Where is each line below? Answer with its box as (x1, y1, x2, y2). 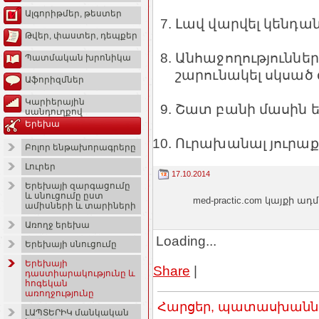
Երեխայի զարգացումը (25, 181, 130, 192)
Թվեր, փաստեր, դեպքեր (25, 31, 137, 41)
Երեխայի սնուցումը (25, 239, 117, 250)
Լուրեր (25, 162, 56, 172)
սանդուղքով (25, 107, 83, 117)
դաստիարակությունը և (25, 268, 135, 279)
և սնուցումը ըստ (25, 191, 103, 202)
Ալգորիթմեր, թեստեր (25, 9, 122, 19)
